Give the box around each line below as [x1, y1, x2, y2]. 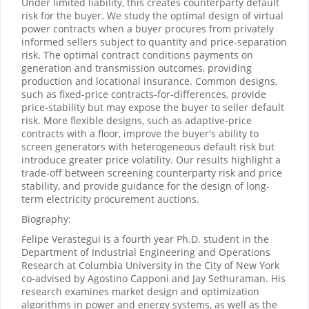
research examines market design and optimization [21, 285, 259, 299]
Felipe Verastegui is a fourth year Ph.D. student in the [21, 232, 269, 246]
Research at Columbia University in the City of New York [21, 259, 279, 272]
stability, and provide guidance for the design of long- [21, 179, 270, 193]
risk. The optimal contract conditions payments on [21, 48, 253, 62]
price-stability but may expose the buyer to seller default [21, 101, 284, 114]
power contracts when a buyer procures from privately [21, 22, 274, 36]
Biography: [21, 212, 71, 226]
